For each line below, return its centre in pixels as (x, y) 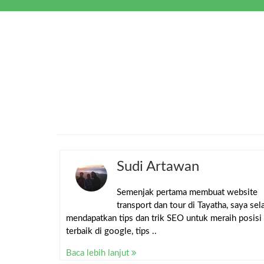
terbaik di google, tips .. (111, 231)
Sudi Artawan (158, 166)
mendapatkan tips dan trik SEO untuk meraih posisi (164, 218)
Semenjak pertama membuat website (187, 192)
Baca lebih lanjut (99, 253)
